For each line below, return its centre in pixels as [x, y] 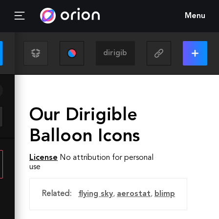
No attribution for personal [107, 158]
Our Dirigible [83, 116]
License [44, 158]
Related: [56, 194]
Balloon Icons [85, 137]
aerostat [134, 194]
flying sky [96, 194]
